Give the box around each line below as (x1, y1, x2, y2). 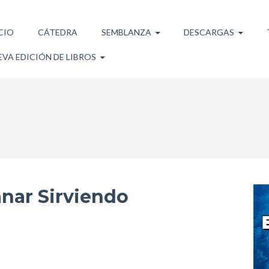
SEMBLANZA (101, 27, 151, 37)
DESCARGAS (183, 27, 234, 37)
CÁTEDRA (37, 27, 77, 37)
